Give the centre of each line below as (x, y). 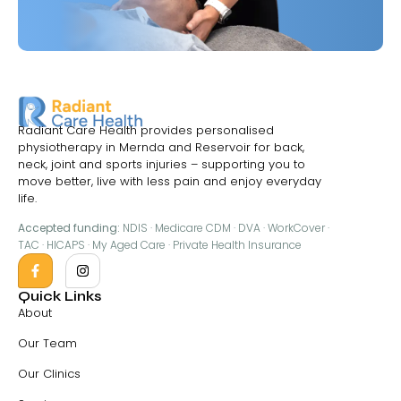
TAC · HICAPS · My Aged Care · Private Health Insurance (160, 245)
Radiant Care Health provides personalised (146, 131)
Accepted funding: (69, 228)
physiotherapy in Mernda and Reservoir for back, (161, 148)
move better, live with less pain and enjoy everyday (170, 182)
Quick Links (60, 296)
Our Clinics (49, 374)
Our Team (47, 344)
